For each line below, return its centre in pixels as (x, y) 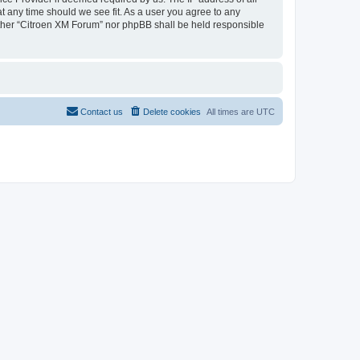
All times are (231, 112)
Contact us (102, 112)
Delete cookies (172, 112)
